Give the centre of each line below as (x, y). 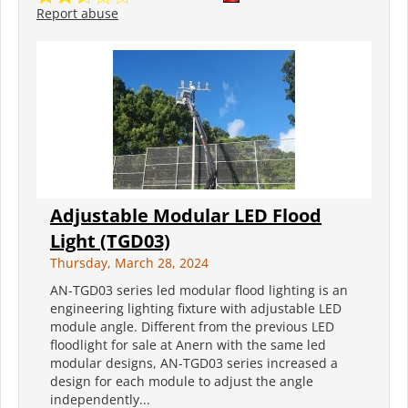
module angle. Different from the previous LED (192, 327)
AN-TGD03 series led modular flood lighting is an (199, 291)
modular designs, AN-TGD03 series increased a (194, 363)
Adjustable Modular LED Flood (186, 216)
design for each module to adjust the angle (182, 382)
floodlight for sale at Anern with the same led (188, 345)
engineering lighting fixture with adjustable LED (196, 309)
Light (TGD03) (110, 241)
